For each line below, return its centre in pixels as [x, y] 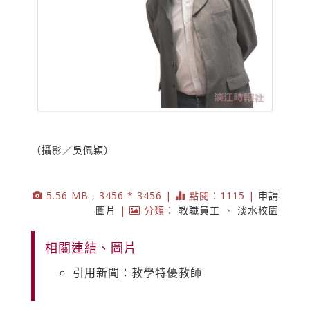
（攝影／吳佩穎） [73, 149]
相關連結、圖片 [91, 247]
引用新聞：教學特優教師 [137, 272]
